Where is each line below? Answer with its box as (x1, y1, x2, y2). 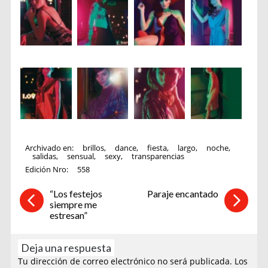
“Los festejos (49, 187, 102, 199)
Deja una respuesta (21, 240, 112, 254)
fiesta (147, 142, 167, 154)
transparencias (132, 151, 185, 162)
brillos (83, 142, 105, 154)
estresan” (49, 209, 87, 221)
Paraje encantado (147, 187, 219, 199)
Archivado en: (25, 142, 76, 154)
